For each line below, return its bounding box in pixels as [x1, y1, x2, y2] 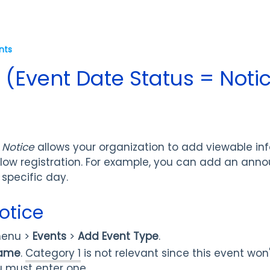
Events [33, 229, 66, 243]
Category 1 [25, 246, 81, 260]
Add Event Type [78, 229, 159, 243]
